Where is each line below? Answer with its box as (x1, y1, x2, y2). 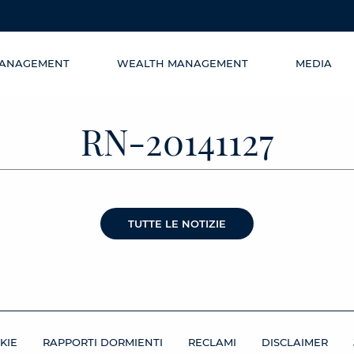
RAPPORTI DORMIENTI (43, 336, 163, 349)
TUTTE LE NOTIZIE (128, 217, 226, 230)
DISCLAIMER (262, 336, 328, 349)
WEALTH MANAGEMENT (117, 57, 248, 70)
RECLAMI (188, 336, 236, 349)
